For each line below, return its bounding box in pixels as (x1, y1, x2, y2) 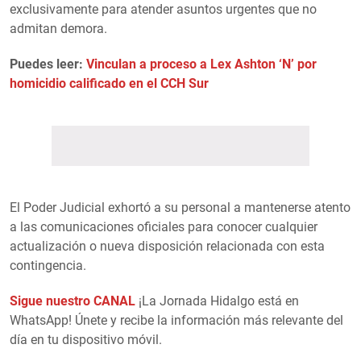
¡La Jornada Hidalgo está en (135, 293, 299, 309)
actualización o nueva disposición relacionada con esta (10, 238, 325, 254)
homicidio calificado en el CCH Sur (10, 75, 209, 91)
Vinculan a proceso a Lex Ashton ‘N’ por (86, 56, 317, 72)
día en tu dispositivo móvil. (10, 331, 162, 347)
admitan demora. (10, 20, 107, 36)
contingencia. (10, 257, 86, 273)
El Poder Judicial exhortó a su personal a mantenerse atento (10, 199, 351, 215)
